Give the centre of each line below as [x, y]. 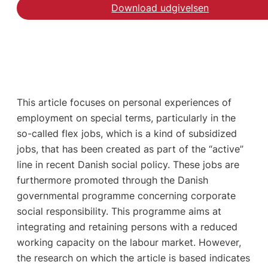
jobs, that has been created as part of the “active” [130, 149]
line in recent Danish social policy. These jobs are [128, 164]
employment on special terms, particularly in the [126, 118]
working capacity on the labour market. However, [129, 242]
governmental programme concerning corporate [126, 195]
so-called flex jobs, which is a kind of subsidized [127, 133]
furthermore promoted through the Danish [112, 180]
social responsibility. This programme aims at [119, 211]
